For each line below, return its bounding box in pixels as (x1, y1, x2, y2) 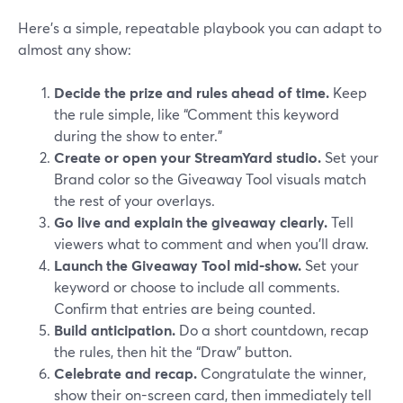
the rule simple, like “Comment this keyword (54, 104, 339, 123)
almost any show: (18, 40, 131, 58)
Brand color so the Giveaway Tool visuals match (54, 169, 366, 188)
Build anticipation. (54, 320, 175, 339)
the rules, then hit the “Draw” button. (54, 342, 292, 361)
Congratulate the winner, (197, 363, 366, 382)
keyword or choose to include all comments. (54, 277, 340, 296)
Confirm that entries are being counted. (54, 299, 316, 318)
